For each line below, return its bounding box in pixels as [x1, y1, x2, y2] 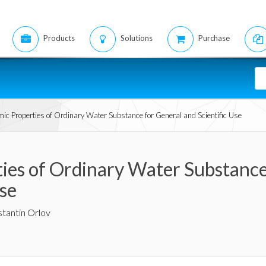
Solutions [121, 33, 153, 43]
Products [43, 33, 75, 43]
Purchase [198, 33, 230, 43]
